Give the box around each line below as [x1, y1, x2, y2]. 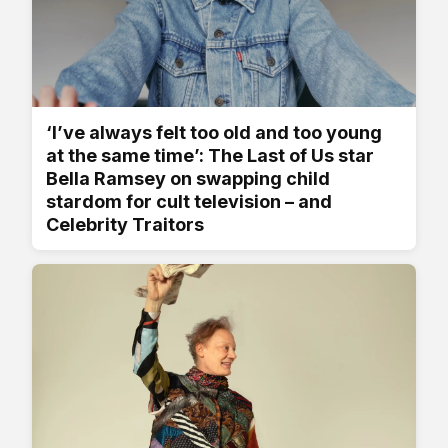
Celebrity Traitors [46, 213, 204, 235]
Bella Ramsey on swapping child [46, 167, 330, 189]
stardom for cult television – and [46, 190, 332, 212]
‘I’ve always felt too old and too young [46, 121, 382, 143]
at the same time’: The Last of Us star [46, 144, 374, 166]
